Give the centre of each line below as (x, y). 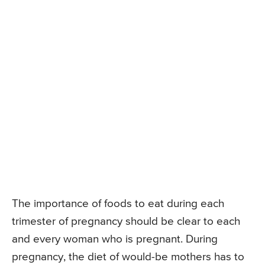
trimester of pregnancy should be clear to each (126, 222)
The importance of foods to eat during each (118, 204)
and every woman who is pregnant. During (115, 240)
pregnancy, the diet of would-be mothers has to (128, 257)
